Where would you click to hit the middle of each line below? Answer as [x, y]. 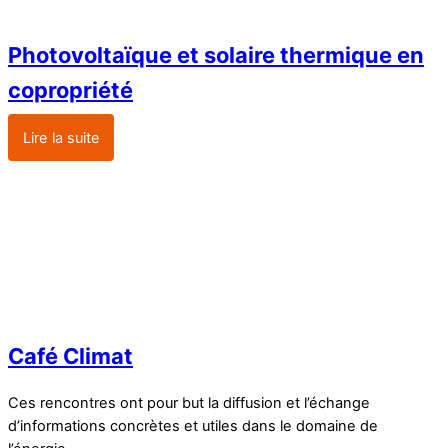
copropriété [70, 90]
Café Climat [70, 356]
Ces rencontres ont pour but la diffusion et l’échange [189, 403]
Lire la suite [61, 137]
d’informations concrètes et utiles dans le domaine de [193, 426]
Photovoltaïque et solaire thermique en [216, 55]
